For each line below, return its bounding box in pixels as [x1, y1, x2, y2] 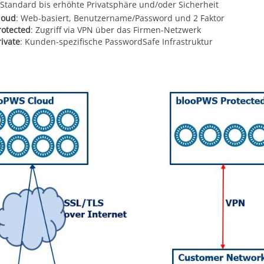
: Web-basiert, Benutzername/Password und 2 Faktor [16, 12, 225, 24]
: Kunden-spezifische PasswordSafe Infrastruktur [20, 36, 213, 47]
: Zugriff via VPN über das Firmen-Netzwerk [31, 24, 201, 35]
